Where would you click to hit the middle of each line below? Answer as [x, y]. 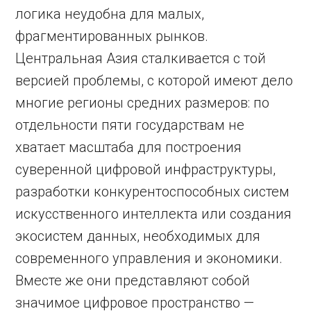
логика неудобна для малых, [110, 14]
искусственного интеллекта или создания [154, 214]
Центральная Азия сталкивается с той [141, 58]
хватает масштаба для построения [129, 147]
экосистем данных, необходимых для [138, 236]
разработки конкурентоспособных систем [153, 192]
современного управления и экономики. [149, 258]
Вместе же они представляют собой [133, 280]
